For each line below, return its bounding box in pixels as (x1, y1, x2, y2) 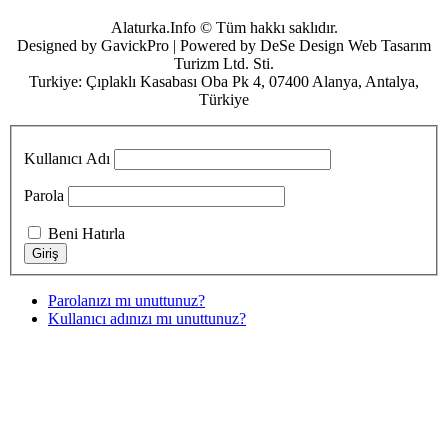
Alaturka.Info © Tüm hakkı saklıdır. (110, 19, 338, 37)
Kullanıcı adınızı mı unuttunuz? (48, 310, 246, 327)
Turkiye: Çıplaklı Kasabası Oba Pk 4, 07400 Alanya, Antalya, (29, 73, 419, 91)
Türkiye (199, 91, 249, 109)
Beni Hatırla (48, 225, 125, 242)
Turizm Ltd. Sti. (174, 55, 274, 73)
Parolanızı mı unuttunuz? (48, 292, 205, 309)
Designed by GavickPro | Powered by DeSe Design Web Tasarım (17, 37, 431, 55)
